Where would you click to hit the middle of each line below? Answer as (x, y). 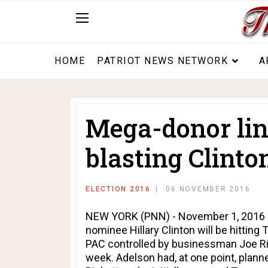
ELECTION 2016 (118, 189)
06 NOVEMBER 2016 (208, 189)
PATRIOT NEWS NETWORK (162, 61)
